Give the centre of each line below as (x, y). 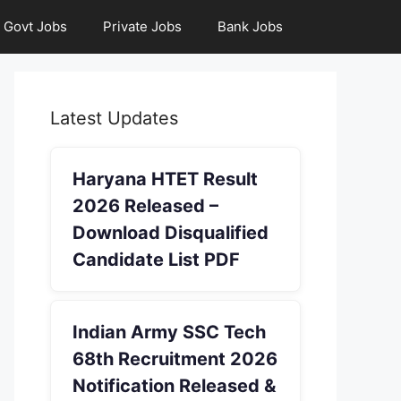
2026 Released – (145, 206)
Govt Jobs (35, 26)
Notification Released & (174, 385)
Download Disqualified (171, 233)
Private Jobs (142, 26)
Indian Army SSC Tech (169, 332)
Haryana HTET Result (165, 179)
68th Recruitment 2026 (175, 358)
